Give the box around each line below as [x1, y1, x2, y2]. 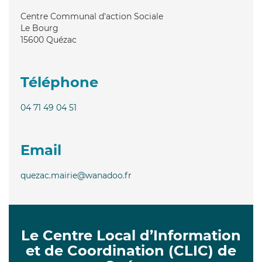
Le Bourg [20, 22, 58, 33]
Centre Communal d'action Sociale [20, 11, 163, 22]
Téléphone [20, 73, 98, 91]
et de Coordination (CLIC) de [26, 242, 236, 259]
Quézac [46, 34, 77, 45]
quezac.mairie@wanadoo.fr [20, 170, 132, 181]
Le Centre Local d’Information [21, 226, 241, 244]
